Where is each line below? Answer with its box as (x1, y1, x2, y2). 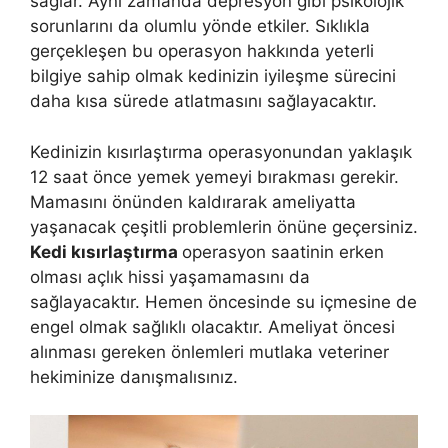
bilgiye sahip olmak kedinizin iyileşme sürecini (30, 66, 396, 87)
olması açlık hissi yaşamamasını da (30, 266, 310, 287)
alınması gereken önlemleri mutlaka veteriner (30, 341, 389, 362)
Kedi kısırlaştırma (30, 241, 182, 262)
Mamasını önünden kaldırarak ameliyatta (30, 191, 356, 212)
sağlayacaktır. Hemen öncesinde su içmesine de (30, 291, 417, 312)
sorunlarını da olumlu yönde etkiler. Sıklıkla (30, 16, 370, 37)
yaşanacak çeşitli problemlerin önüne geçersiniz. (30, 216, 418, 237)
